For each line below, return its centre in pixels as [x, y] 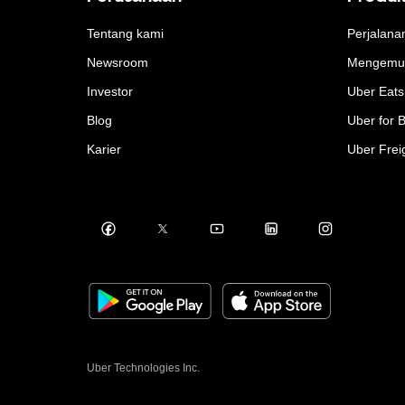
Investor [110, 91]
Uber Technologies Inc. [143, 367]
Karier [104, 149]
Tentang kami [125, 33]
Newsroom [118, 62]
